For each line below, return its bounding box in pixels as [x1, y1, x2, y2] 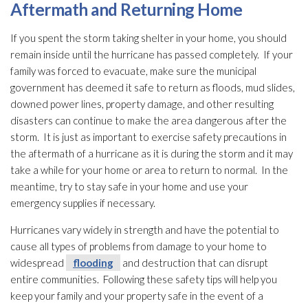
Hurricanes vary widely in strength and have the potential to [10, 223, 279, 236]
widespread [10, 256, 66, 269]
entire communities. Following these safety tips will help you [10, 273, 277, 286]
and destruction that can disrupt [120, 256, 268, 269]
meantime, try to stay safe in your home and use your [10, 180, 248, 193]
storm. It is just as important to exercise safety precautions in [10, 131, 287, 144]
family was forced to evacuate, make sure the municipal [10, 65, 256, 78]
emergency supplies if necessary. [10, 197, 155, 210]
